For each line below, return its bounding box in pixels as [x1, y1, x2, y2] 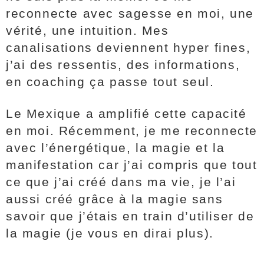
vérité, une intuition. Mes [6, 24, 169, 37]
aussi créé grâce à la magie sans [6, 192, 223, 206]
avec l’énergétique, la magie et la [6, 141, 225, 154]
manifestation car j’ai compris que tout [6, 158, 258, 171]
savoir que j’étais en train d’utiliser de [6, 209, 255, 223]
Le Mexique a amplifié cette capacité [6, 107, 247, 120]
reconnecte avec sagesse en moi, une [6, 6, 255, 20]
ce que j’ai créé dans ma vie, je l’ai [6, 175, 236, 189]
